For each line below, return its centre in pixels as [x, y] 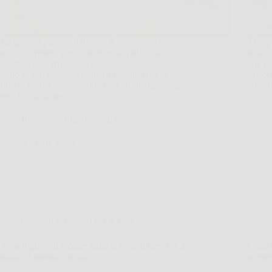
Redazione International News [80, 119]
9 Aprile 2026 [48, 142]
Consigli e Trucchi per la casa [78, 220]
